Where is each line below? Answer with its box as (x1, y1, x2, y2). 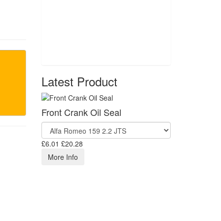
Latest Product (41, 73, 117, 90)
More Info (47, 152, 78, 162)
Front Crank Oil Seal (41, 106, 121, 118)
